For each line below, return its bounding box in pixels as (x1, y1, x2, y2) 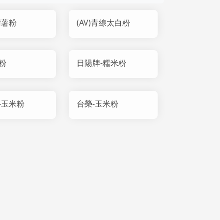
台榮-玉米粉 (77, 98, 119, 109)
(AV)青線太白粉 (77, 17, 131, 28)
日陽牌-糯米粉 (77, 57, 127, 69)
